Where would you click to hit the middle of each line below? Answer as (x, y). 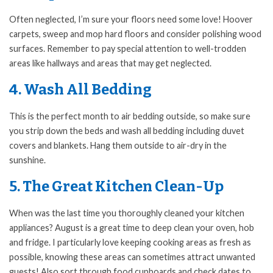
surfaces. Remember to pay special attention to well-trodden (128, 49)
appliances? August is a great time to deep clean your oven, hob (132, 228)
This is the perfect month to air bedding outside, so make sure (130, 116)
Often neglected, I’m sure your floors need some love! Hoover (131, 19)
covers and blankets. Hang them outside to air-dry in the (118, 146)
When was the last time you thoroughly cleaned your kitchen (127, 213)
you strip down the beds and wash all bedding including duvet (127, 131)
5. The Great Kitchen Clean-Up (116, 187)
